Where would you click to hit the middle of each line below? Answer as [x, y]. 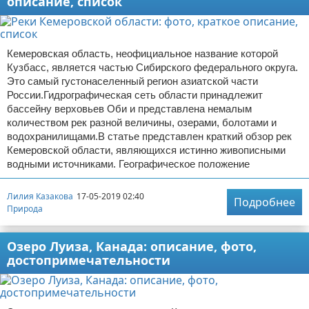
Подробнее [265, 202]
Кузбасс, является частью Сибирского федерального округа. [152, 67]
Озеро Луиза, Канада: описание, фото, [132, 246]
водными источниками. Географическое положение [128, 164]
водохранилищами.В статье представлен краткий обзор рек [149, 136]
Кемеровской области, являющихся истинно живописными [146, 150]
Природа [25, 208]
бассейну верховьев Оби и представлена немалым [129, 109]
